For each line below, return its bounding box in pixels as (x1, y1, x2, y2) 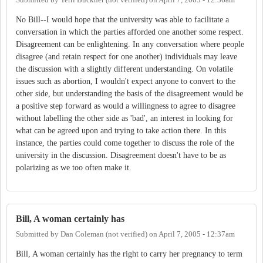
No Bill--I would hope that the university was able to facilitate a (16, 15, 229, 25)
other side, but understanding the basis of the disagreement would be (16, 89, 243, 99)
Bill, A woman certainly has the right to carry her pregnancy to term (16, 249, 242, 258)
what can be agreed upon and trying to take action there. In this (16, 126, 226, 136)
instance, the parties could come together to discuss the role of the (16, 139, 234, 148)
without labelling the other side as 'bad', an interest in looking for (16, 114, 233, 123)
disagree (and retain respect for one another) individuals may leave (16, 52, 237, 62)
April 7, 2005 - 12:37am (159, 230, 235, 238)
